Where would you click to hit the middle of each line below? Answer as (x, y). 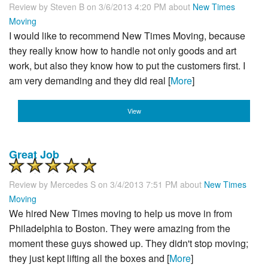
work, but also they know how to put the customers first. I (127, 66)
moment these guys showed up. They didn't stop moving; (129, 243)
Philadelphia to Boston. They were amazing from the (120, 229)
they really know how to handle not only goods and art (123, 51)
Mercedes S (73, 185)
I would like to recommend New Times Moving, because (127, 36)
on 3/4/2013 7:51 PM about (151, 185)
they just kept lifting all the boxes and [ (89, 258)
